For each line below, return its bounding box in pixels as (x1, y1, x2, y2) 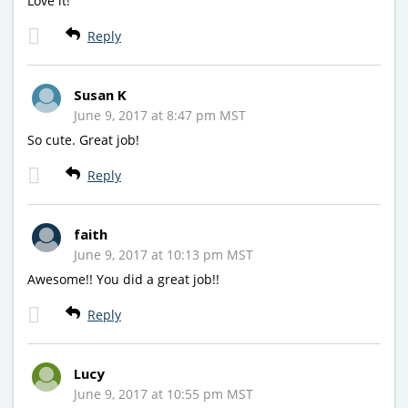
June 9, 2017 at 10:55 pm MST (74, 384, 253, 403)
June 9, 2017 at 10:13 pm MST (74, 245, 253, 263)
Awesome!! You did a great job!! (27, 270, 219, 288)
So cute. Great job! (27, 130, 139, 148)
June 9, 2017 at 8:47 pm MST (74, 106, 246, 124)
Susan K (74, 85, 127, 104)
